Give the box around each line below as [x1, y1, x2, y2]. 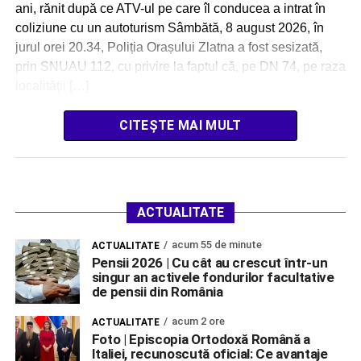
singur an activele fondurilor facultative [91, 268, 334, 285]
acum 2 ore [171, 314, 225, 327]
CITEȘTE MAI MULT [119, 117, 242, 133]
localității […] [15, 78, 89, 93]
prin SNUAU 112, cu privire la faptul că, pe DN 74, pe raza [15, 59, 346, 73]
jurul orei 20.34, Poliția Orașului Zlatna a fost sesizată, [15, 39, 322, 54]
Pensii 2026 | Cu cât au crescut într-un [91, 254, 328, 271]
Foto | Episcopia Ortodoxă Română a [91, 330, 311, 347]
